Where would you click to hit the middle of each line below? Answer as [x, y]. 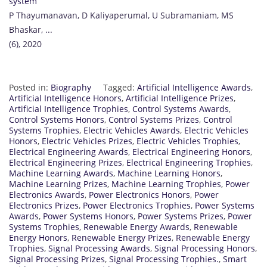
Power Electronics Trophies [137, 205]
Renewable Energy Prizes [122, 237]
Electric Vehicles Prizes [87, 141]
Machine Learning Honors [169, 173]
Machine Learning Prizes [58, 184]
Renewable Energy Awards [136, 226]
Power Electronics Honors [139, 194]
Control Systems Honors [57, 119]
